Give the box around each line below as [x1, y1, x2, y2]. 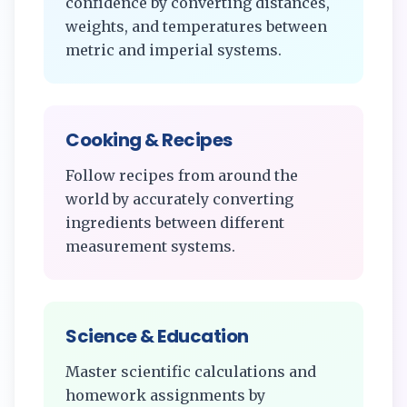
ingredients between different [65, 213, 284, 232]
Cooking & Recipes [65, 127, 233, 153]
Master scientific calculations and [65, 362, 316, 381]
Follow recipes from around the [65, 166, 298, 184]
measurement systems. [65, 237, 235, 255]
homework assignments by [65, 386, 265, 404]
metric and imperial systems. [65, 41, 282, 59]
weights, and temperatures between [65, 17, 327, 35]
